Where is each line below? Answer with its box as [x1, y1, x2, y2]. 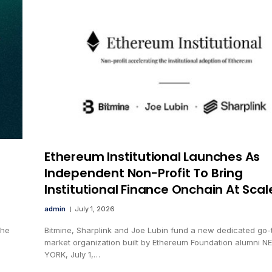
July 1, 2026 [75, 204, 115, 213]
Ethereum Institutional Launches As [44, 148, 260, 165]
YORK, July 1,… [44, 249, 100, 259]
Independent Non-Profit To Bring [44, 164, 243, 182]
